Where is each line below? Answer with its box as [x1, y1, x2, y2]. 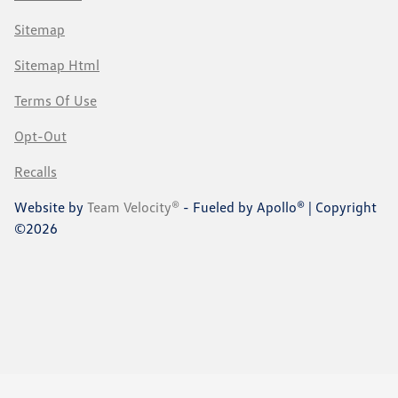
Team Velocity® [87, 197, 179, 216]
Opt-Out [14, 126, 67, 145]
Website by [14, 197, 87, 216]
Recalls [14, 162, 57, 180]
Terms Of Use [14, 91, 97, 109]
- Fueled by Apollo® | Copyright [179, 197, 377, 216]
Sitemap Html [14, 55, 99, 74]
